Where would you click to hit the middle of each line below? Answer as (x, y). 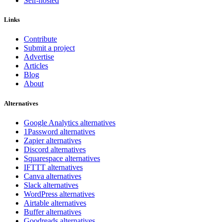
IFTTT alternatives (53, 167)
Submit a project (49, 48)
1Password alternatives (59, 131)
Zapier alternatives (53, 140)
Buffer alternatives (53, 212)
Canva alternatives (53, 176)
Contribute (40, 39)
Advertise (39, 57)
